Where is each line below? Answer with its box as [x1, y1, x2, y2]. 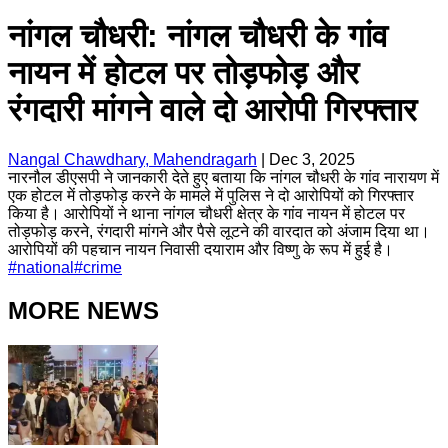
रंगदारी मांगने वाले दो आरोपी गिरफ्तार [8, 92, 417, 129]
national [17, 258, 74, 276]
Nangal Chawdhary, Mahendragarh [8, 150, 257, 168]
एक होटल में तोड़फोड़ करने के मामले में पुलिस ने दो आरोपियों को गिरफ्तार [8, 186, 414, 204]
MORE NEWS [8, 296, 159, 324]
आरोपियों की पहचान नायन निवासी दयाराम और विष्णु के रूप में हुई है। [8, 240, 393, 258]
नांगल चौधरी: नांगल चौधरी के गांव [8, 18, 388, 55]
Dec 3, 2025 [269, 150, 355, 168]
